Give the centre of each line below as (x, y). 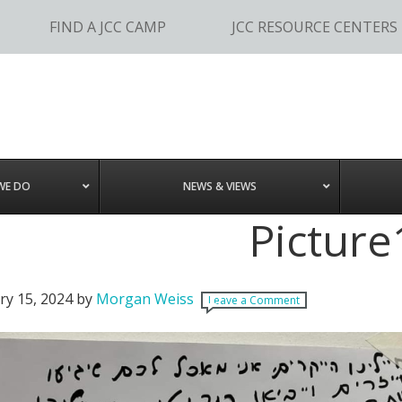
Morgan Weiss (144, 299)
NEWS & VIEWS (219, 186)
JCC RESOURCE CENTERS (315, 27)
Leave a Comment (253, 300)
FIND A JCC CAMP (107, 27)
